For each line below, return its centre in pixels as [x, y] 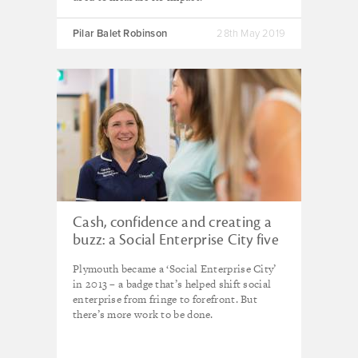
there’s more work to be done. [143, 314]
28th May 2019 [251, 34]
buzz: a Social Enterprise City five [176, 240]
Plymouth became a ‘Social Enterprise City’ [175, 269]
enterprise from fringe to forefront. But [165, 299]
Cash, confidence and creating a [172, 222]
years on [99, 257]
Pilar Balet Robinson [120, 34]
